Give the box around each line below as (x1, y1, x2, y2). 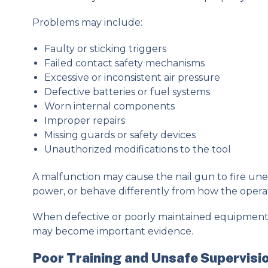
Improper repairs (44, 114, 125, 126)
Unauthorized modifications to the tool (44, 143, 231, 155)
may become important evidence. (32, 226, 193, 237)
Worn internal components (44, 100, 175, 112)
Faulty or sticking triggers (44, 42, 166, 54)
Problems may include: (32, 17, 142, 29)
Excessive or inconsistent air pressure (44, 71, 220, 83)
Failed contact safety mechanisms (44, 57, 205, 69)
